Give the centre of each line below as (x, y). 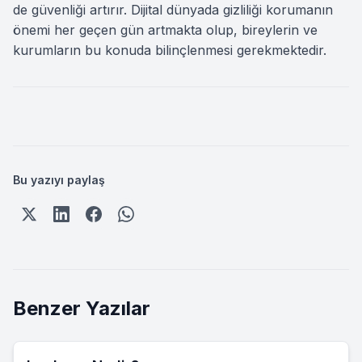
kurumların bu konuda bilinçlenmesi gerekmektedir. (170, 50)
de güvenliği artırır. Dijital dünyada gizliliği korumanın (173, 10)
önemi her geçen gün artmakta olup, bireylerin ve (165, 30)
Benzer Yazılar (82, 308)
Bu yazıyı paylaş (59, 180)
